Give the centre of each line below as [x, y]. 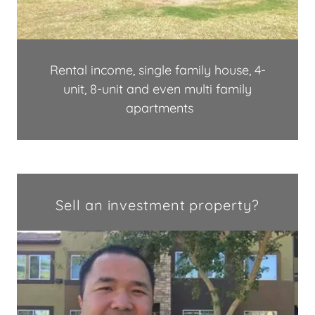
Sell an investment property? [157, 205]
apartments [157, 108]
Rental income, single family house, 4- [157, 70]
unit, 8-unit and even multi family [157, 89]
